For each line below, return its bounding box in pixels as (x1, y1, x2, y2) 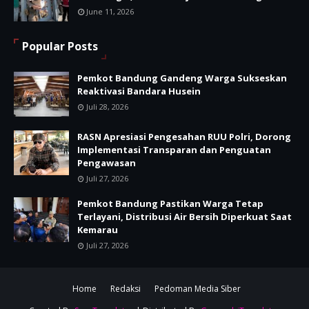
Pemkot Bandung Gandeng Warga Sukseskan (77, 72, 287, 85)
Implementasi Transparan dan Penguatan (77, 143, 271, 157)
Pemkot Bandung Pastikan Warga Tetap (77, 197, 263, 210)
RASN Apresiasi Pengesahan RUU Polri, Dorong (77, 130, 291, 143)
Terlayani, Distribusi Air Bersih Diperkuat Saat (77, 210, 292, 223)
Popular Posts (22, 39, 98, 54)
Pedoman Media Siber (154, 283, 241, 295)
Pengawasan (77, 157, 136, 170)
